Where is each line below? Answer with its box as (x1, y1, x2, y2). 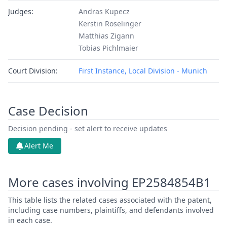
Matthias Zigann (78, 31, 134, 41)
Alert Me (24, 141, 53, 150)
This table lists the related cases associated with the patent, (8, 195, 212, 205)
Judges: (8, 7, 33, 16)
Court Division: (8, 66, 58, 75)
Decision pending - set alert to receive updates (8, 124, 167, 133)
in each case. (8, 215, 52, 225)
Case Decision (8, 102, 88, 119)
